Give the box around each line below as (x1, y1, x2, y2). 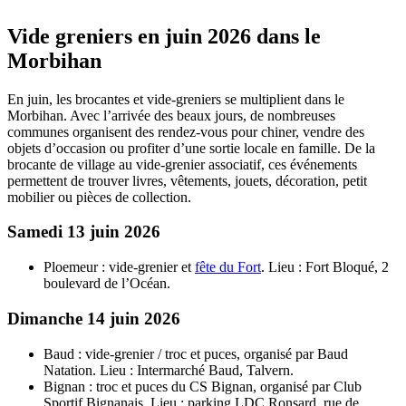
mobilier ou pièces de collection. (7, 188, 191, 205)
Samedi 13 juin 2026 (7, 222, 160, 242)
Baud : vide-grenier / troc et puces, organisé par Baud (43, 345, 348, 362)
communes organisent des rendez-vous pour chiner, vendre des (7, 123, 364, 140)
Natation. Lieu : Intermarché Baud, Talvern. (43, 362, 294, 378)
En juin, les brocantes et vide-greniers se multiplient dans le (7, 91, 344, 107)
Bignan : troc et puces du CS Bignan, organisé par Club (43, 378, 362, 394)
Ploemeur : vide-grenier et (43, 259, 195, 275)
